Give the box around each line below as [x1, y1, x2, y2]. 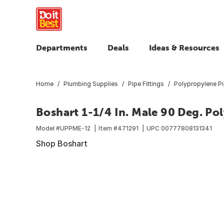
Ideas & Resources [149, 43, 219, 52]
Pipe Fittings [128, 79, 164, 87]
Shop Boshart [36, 138, 87, 148]
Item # [98, 124, 117, 132]
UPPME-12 [60, 124, 90, 132]
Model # [36, 124, 60, 132]
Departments [36, 43, 87, 52]
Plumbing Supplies [63, 79, 118, 87]
